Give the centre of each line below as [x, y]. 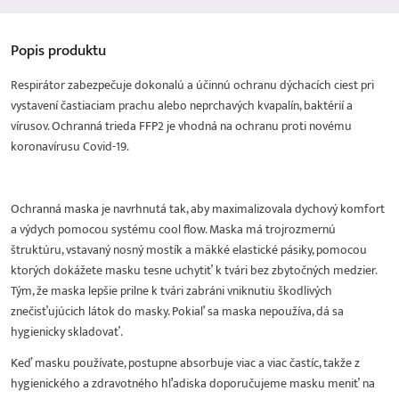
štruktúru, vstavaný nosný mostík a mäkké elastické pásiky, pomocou [189, 250]
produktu [77, 51]
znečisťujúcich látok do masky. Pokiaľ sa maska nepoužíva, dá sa [177, 312]
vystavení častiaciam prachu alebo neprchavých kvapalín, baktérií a [182, 106]
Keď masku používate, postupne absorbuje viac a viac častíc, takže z [185, 363]
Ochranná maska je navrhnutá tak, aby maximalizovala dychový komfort [198, 209]
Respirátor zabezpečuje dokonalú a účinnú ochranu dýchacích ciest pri [192, 85]
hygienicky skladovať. [67, 332]
